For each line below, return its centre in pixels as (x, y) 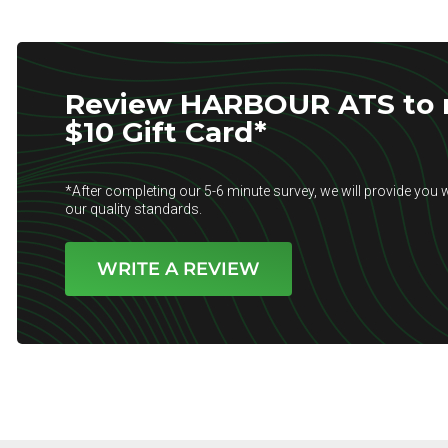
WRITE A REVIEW (178, 269)
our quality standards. (133, 209)
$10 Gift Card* (166, 132)
